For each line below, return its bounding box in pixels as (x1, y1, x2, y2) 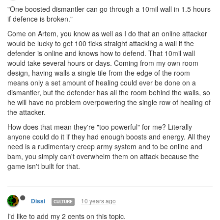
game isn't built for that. (7, 161, 82, 171)
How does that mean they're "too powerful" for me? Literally (7, 122, 192, 132)
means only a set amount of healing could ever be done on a (7, 78, 196, 87)
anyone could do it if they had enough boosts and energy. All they (7, 132, 210, 141)
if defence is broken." (7, 14, 73, 24)
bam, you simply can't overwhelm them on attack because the (7, 151, 199, 161)
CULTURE (54, 198, 73, 205)
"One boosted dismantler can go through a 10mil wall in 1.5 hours (7, 4, 211, 14)
